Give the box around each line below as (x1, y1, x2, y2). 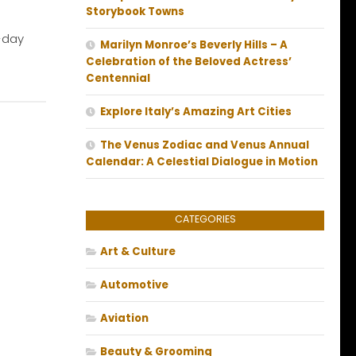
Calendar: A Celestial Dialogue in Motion (86, 154, 318, 170)
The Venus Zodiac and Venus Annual (100, 137, 309, 153)
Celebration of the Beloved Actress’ (86, 54, 292, 70)
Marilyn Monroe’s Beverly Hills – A (100, 37, 288, 53)
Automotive (100, 277, 168, 293)
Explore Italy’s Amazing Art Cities (100, 104, 292, 120)
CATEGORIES (174, 212, 236, 226)
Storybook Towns (86, 4, 184, 20)
